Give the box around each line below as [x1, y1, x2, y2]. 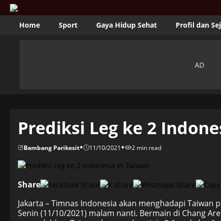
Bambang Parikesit [24, 143, 79, 152]
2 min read [132, 143, 161, 152]
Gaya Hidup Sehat [96, 20, 157, 30]
